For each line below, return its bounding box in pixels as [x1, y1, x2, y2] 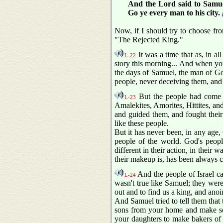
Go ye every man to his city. [127, 8, 222, 17]
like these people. [114, 119, 169, 128]
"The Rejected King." [114, 35, 183, 44]
